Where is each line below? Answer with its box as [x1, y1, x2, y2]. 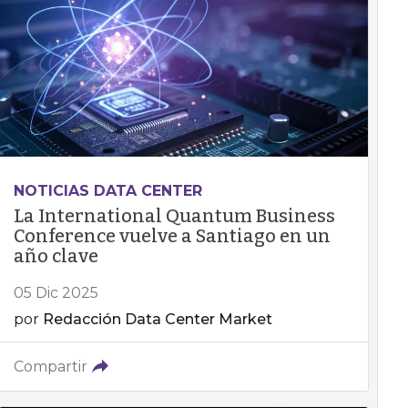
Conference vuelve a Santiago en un [13, 225, 331, 247]
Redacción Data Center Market [42, 311, 272, 328]
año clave [13, 245, 98, 267]
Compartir [13, 358, 87, 375]
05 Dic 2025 [13, 284, 98, 301]
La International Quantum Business [13, 205, 335, 227]
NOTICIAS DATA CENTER [13, 182, 202, 199]
